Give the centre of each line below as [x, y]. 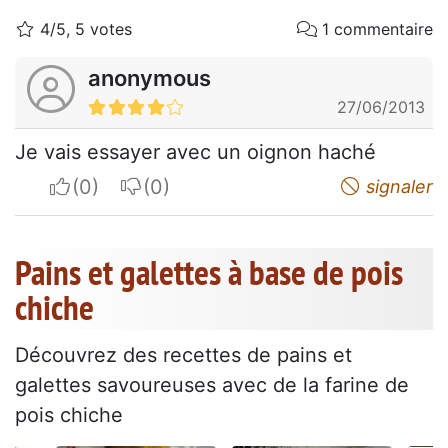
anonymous [149, 78]
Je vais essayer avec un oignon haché [195, 152]
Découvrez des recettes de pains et [183, 355]
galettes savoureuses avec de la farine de [212, 385]
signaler [397, 187]
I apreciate [120, 186]
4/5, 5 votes [83, 29]
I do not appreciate [231, 186]
